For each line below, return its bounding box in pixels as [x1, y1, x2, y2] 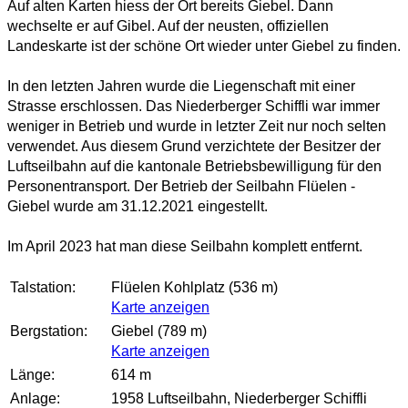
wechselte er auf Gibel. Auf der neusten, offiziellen [7, 18, 329, 35]
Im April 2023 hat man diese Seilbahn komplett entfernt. [7, 239, 362, 255]
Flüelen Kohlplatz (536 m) [111, 280, 278, 296]
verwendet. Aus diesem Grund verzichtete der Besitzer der [7, 138, 381, 155]
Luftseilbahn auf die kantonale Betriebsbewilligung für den [7, 158, 382, 175]
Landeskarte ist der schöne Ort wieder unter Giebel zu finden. [7, 38, 401, 55]
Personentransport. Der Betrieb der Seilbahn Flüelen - [7, 178, 355, 195]
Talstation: [10, 280, 76, 296]
